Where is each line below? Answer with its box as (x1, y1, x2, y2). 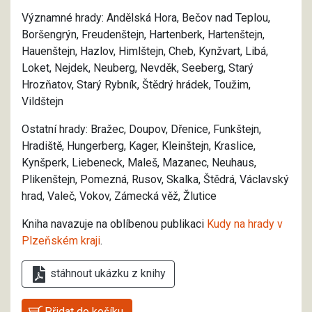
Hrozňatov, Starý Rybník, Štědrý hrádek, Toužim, (22, 78, 251, 92)
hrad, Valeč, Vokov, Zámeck (22, 189, 153, 203)
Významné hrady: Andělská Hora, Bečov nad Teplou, (22, 11, 270, 25)
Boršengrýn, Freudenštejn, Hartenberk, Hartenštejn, (22, 28, 265, 42)
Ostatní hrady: (22, 123, 91, 136)
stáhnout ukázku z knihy (47, 267, 166, 281)
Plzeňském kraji (22, 234, 100, 248)
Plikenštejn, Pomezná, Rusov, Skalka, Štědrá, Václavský (22, 173, 289, 187)
